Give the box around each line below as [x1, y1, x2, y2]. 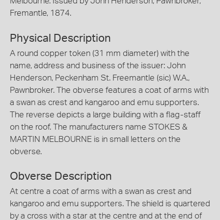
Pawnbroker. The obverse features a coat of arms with [10, 85, 209, 94]
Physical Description [10, 32, 111, 44]
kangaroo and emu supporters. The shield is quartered [10, 199, 210, 208]
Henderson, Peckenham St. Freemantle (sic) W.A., [10, 73, 190, 82]
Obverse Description [10, 171, 112, 182]
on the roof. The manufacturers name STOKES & [10, 122, 188, 131]
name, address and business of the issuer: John [10, 61, 186, 70]
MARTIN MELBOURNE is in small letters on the [10, 135, 181, 143]
